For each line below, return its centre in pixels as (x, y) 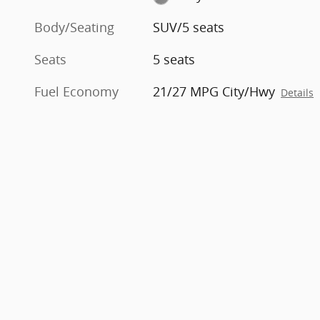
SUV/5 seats (189, 27)
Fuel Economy (76, 92)
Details (297, 93)
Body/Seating (74, 27)
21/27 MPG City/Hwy (214, 92)
